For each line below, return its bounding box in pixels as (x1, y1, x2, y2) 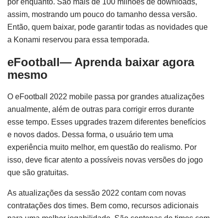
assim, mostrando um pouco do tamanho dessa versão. (7, 10, 197, 18)
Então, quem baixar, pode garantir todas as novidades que (7, 22, 208, 31)
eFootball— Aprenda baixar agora (7, 55, 194, 69)
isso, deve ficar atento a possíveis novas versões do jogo (7, 156, 203, 164)
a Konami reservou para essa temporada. (7, 35, 149, 44)
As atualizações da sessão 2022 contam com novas (7, 189, 186, 198)
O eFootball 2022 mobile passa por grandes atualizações (7, 92, 204, 101)
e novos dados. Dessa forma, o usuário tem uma (7, 130, 173, 139)
